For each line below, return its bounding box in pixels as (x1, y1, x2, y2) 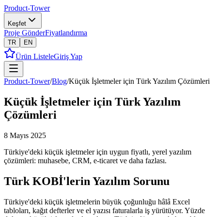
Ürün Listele (15, 52, 54, 61)
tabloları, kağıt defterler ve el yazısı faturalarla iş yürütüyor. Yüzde (4, 206, 205, 215)
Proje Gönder (4, 29, 45, 37)
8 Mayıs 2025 (4, 131, 46, 139)
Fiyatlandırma (45, 29, 87, 37)
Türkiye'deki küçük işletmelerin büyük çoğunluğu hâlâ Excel (4, 197, 190, 206)
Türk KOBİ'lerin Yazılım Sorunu (4, 174, 170, 187)
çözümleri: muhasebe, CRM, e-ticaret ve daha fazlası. (4, 156, 167, 165)
